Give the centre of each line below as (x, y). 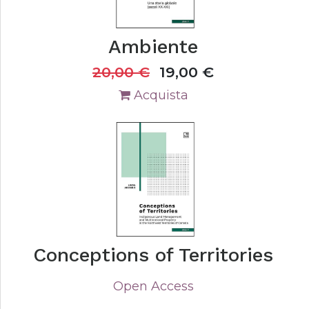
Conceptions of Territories (153, 255)
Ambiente (153, 47)
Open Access (153, 286)
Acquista (159, 95)
